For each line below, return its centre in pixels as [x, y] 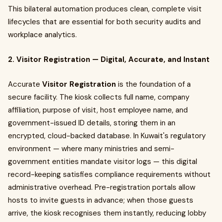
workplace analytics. [42, 35]
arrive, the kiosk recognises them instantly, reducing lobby [107, 213]
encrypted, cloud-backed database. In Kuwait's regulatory [107, 136]
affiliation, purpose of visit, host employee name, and [98, 110]
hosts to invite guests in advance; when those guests [101, 200]
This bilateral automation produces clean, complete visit [105, 9]
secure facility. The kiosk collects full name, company [99, 97]
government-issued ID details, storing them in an [92, 123]
